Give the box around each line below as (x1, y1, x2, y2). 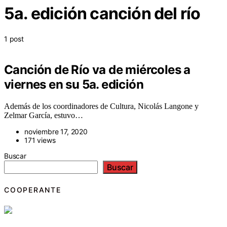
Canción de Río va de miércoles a (4, 62, 191, 77)
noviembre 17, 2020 (24, 127, 88, 136)
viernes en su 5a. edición (4, 77, 143, 92)
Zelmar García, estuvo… (4, 110, 83, 120)
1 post (4, 34, 24, 43)
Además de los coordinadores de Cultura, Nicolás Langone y (4, 101, 199, 110)
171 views (24, 135, 56, 144)
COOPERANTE (4, 185, 61, 194)
